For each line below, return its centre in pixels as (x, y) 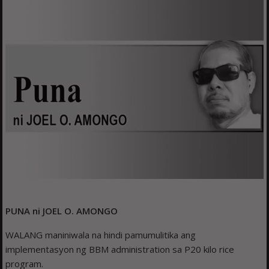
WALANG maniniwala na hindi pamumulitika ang (101, 234)
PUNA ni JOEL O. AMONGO (62, 210)
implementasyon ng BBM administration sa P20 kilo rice (120, 249)
